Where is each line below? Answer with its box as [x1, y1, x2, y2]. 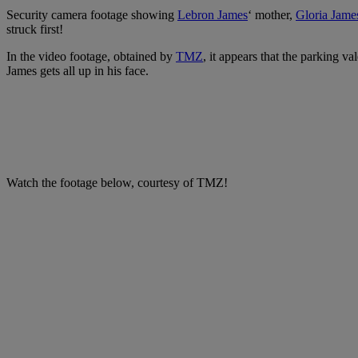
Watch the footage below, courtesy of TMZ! [6, 175, 228, 189]
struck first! [6, 22, 63, 36]
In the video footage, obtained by [6, 49, 176, 63]
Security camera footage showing [6, 7, 177, 22]
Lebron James [177, 7, 248, 22]
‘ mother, [248, 7, 296, 22]
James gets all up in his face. [6, 63, 149, 78]
